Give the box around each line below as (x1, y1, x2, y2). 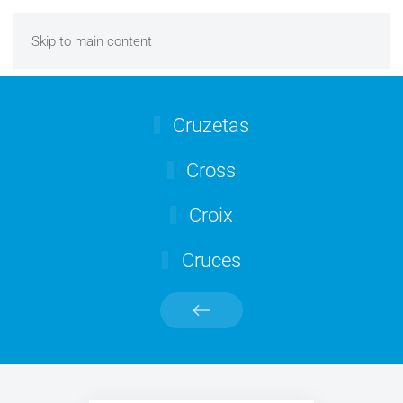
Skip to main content (31, 33, 152, 49)
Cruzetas (168, 114, 250, 137)
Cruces (176, 249, 241, 272)
